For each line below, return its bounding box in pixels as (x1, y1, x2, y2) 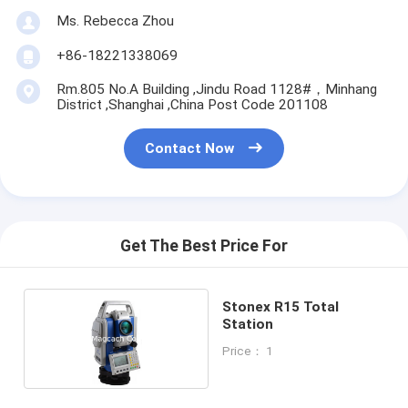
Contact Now (145, 140, 235, 158)
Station (222, 315, 274, 332)
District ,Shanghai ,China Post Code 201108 (56, 96, 328, 113)
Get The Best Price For (120, 237, 288, 256)
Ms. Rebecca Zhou (56, 12, 174, 29)
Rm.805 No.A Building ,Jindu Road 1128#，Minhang (56, 80, 377, 97)
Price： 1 (222, 343, 273, 358)
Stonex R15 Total (222, 298, 275, 315)
